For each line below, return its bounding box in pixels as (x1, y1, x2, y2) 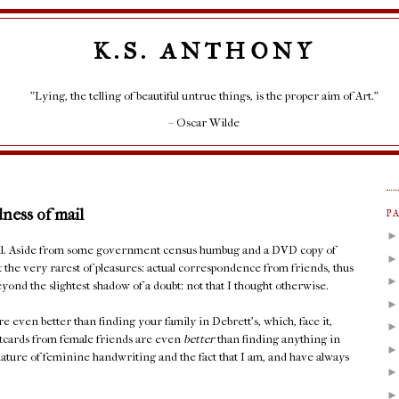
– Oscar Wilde (168, 115, 240, 129)
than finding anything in (215, 332, 340, 346)
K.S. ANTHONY (92, 37, 316, 65)
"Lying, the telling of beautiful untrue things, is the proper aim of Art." (29, 88, 379, 102)
